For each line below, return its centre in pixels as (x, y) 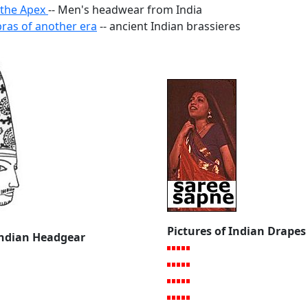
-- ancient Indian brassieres (169, 26)
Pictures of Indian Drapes (236, 231)
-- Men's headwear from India (125, 9)
